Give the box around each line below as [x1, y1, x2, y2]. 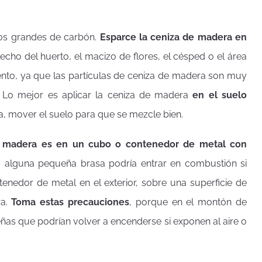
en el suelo [192, 89, 247, 101]
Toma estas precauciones [11, 196, 130, 208]
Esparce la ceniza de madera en [99, 32, 247, 43]
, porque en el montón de [129, 196, 247, 208]
